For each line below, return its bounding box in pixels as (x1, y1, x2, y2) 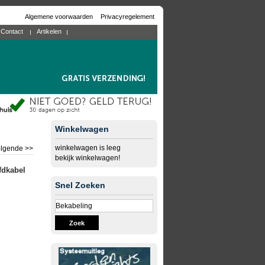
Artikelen (37, 28, 62, 35)
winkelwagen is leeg (55, 144, 121, 152)
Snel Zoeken (55, 180, 105, 190)
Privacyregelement (101, 13, 154, 20)
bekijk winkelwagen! (55, 154, 120, 162)
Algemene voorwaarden (25, 13, 95, 20)
